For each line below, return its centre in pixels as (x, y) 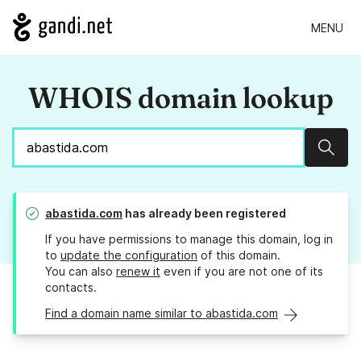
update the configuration (129, 255)
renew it (138, 272)
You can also (81, 272)
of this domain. (239, 255)
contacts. (71, 288)
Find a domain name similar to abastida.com (162, 313)
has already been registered (204, 214)
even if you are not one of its (242, 272)
